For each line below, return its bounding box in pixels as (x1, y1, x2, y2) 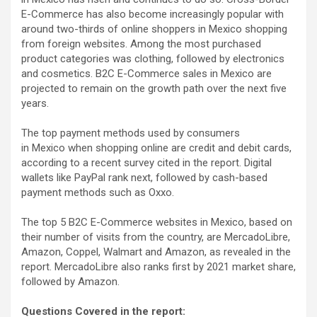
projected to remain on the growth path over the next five (21, 82, 287, 96)
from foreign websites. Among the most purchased (21, 38, 261, 51)
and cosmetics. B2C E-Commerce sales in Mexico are (21, 67, 272, 81)
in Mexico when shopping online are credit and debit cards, (21, 142, 292, 155)
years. (21, 97, 49, 110)
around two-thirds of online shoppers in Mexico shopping (21, 23, 287, 36)
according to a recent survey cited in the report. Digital (21, 156, 272, 170)
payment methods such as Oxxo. (21, 186, 174, 200)
